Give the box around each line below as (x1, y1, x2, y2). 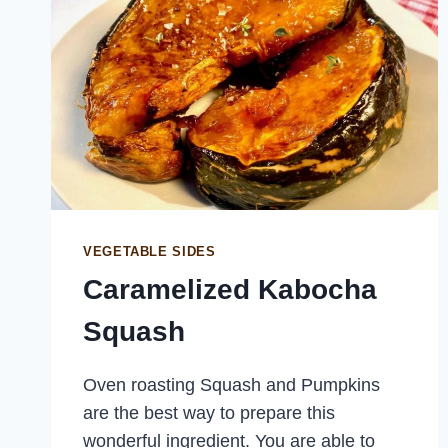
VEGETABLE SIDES (83, 245, 216, 260)
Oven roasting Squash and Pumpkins (83, 374, 380, 395)
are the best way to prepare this (83, 402, 335, 423)
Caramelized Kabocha (83, 273, 377, 305)
